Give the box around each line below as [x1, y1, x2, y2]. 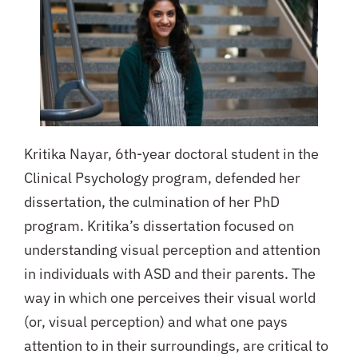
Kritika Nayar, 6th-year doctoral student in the [23, 145, 319, 164]
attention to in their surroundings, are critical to [23, 336, 328, 356]
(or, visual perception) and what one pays [23, 312, 288, 332]
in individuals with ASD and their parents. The [23, 265, 316, 284]
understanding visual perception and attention [23, 241, 320, 260]
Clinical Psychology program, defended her [23, 169, 300, 188]
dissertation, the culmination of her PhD [23, 193, 280, 212]
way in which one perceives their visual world [23, 288, 316, 308]
